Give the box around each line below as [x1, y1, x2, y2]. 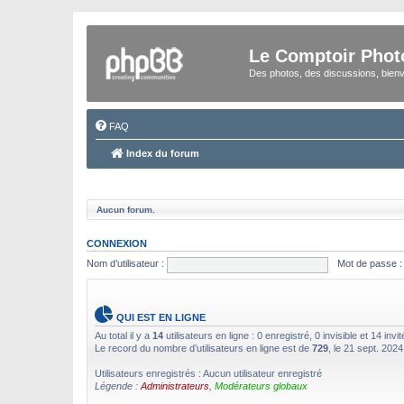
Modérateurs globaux [215, 381, 308, 391]
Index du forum [124, 147, 199, 159]
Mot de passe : [336, 258, 402, 270]
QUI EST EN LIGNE [114, 312, 206, 323]
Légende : [95, 381, 141, 391]
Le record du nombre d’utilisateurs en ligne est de [95, 343, 312, 353]
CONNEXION [87, 238, 147, 249]
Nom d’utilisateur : [87, 258, 164, 270]
